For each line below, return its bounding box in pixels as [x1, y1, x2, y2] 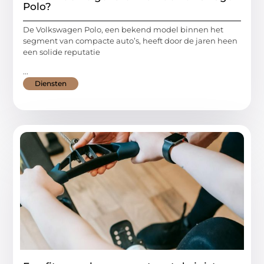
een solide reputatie [23, 47, 101, 57]
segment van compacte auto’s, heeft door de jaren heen [23, 36, 238, 46]
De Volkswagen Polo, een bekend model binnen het [23, 25, 224, 35]
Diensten [35, 79, 67, 88]
